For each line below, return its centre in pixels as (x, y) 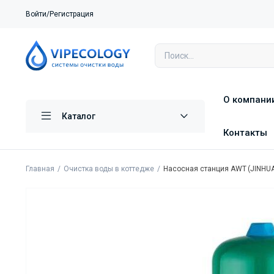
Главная (40, 169)
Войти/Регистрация (60, 14)
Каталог (79, 117)
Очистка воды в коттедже (109, 169)
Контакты (245, 133)
